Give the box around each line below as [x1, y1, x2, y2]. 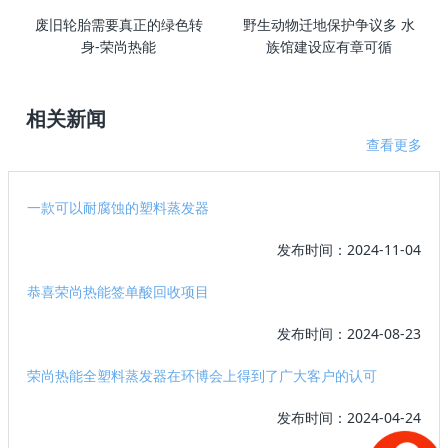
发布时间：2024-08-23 [276, 323, 421, 343]
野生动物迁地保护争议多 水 [243, 14, 416, 34]
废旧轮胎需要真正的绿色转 [34, 14, 203, 34]
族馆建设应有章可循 [266, 36, 393, 56]
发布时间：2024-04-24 [276, 407, 421, 427]
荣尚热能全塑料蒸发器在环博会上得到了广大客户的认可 [27, 365, 378, 385]
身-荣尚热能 [81, 36, 157, 56]
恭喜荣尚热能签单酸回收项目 [27, 281, 210, 301]
